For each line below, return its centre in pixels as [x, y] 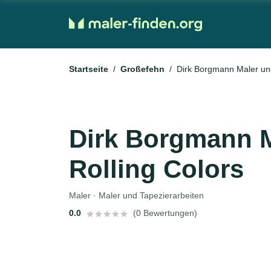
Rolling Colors [156, 169]
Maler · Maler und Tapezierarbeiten [136, 195]
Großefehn [142, 69]
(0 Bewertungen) [165, 213]
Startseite [89, 69]
